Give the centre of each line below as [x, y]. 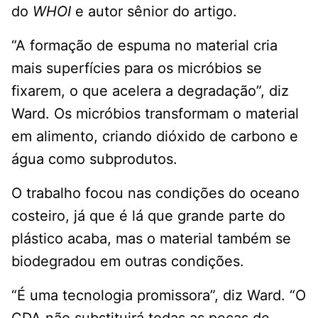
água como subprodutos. [94, 159]
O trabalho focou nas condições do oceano [155, 193]
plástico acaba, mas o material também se [151, 239]
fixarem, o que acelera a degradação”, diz [150, 91]
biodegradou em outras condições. [128, 262]
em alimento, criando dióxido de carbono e [155, 137]
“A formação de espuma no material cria [144, 46]
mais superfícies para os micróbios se [137, 68]
